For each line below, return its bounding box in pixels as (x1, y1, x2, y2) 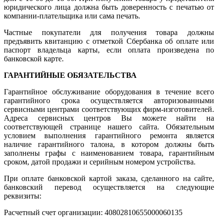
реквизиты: (4, 191, 41, 200)
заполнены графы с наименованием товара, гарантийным (4, 148, 214, 157)
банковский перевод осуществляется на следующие (4, 182, 214, 191)
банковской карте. (4, 54, 64, 63)
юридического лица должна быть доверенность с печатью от (4, 2, 214, 11)
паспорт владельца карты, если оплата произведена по (4, 45, 214, 54)
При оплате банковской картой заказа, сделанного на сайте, (4, 174, 214, 182)
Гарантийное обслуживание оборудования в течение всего (4, 87, 214, 96)
